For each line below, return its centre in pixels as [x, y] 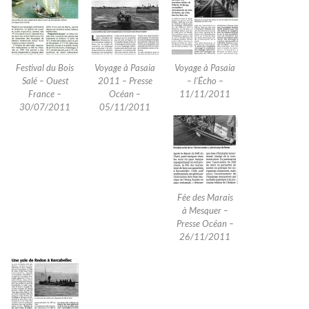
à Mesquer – [205, 211]
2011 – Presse [125, 81]
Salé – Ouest [45, 81]
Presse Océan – [205, 224]
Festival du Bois [45, 68]
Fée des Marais [205, 198]
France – [45, 94]
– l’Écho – [205, 81]
